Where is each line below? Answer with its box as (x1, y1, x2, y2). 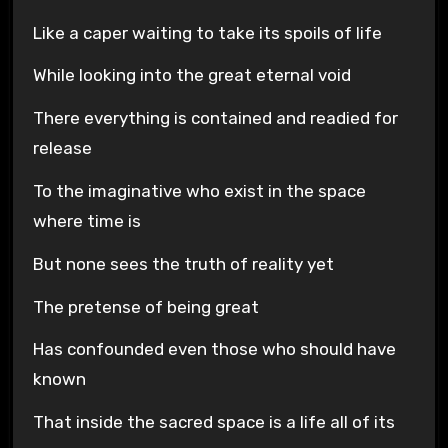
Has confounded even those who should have (32, 339, 396, 360)
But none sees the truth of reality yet (32, 253, 334, 274)
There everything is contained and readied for (32, 108, 398, 129)
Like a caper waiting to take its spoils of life (32, 22, 382, 43)
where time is (32, 211, 141, 232)
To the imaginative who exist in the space (32, 181, 366, 202)
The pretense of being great (32, 296, 259, 317)
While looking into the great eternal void (32, 65, 351, 86)
